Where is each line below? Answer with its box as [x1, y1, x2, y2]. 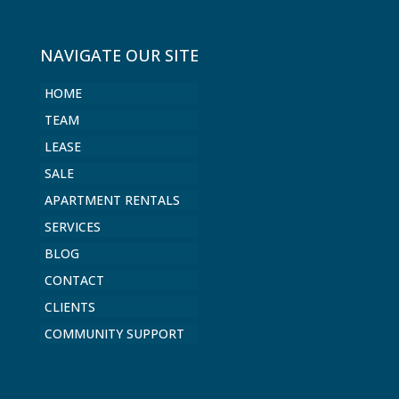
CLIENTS [44, 297, 95, 315]
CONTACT [44, 271, 104, 289]
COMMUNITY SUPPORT [44, 324, 184, 342]
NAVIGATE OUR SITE [39, 44, 199, 66]
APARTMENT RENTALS [44, 191, 180, 208]
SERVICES [44, 217, 101, 235]
